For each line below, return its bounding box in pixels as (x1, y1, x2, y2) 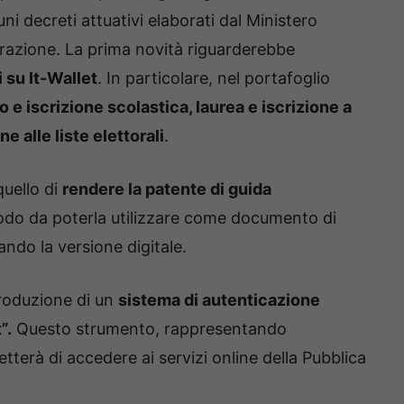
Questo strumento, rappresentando (12, 319, 287, 339)
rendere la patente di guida (62, 179, 271, 199)
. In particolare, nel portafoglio (97, 69, 330, 88)
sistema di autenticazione (118, 290, 320, 310)
